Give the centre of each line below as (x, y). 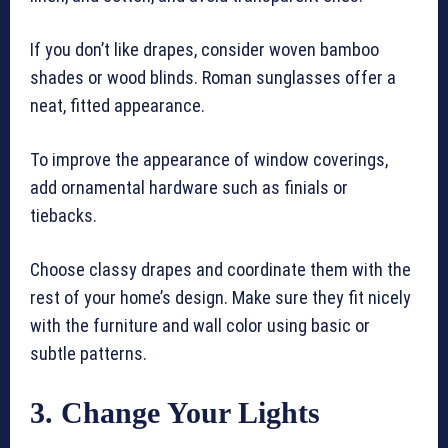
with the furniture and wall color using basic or (200, 326)
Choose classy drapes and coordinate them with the (220, 270)
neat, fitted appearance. (117, 106)
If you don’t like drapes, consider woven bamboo (204, 50)
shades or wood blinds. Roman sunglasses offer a (213, 78)
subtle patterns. (88, 354)
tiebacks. (65, 216)
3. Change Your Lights (175, 413)
